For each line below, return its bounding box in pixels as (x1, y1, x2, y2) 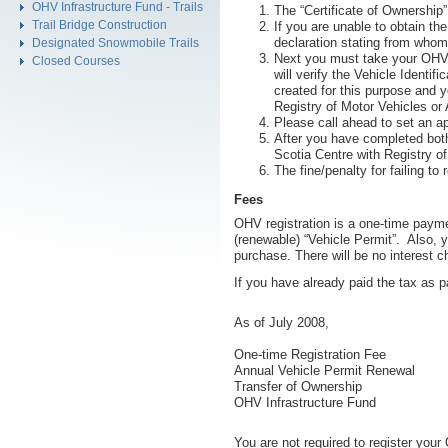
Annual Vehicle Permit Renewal (234, 363, 415, 378)
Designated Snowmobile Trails (32, 36, 199, 49)
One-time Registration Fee (234, 347, 386, 362)
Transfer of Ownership (234, 379, 362, 394)
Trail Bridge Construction (32, 18, 167, 31)
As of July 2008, (234, 315, 329, 330)
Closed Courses (32, 54, 120, 67)
